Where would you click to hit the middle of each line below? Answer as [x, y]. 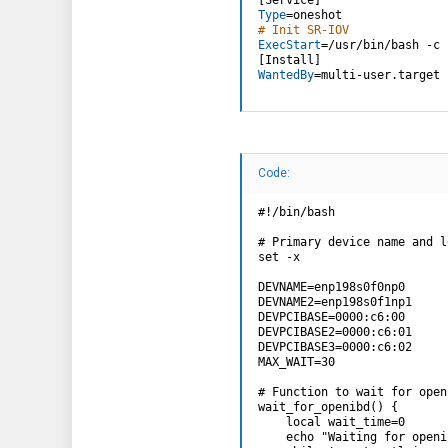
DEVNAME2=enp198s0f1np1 [335, 302]
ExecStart [289, 44]
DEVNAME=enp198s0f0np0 [331, 287]
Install [289, 59]
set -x [279, 257]
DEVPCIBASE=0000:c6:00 [331, 317]
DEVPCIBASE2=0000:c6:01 [335, 332]
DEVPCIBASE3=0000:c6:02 [335, 347]
